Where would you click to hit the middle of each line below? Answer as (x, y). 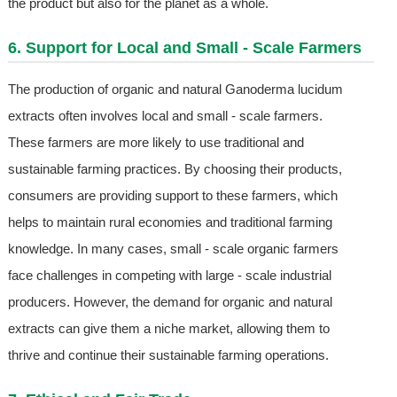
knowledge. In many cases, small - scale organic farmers (173, 249)
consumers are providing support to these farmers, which (172, 196)
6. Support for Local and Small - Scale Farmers (184, 48)
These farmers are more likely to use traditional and (156, 143)
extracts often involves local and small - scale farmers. (165, 116)
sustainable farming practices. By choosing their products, (175, 169)
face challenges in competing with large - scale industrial (169, 276)
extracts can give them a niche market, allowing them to (168, 329)
